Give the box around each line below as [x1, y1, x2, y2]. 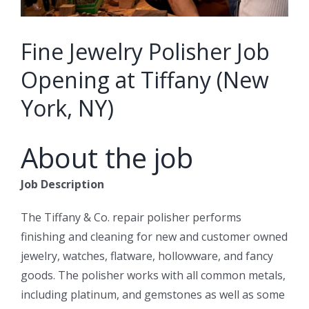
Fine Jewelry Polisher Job [21, 37, 270, 67]
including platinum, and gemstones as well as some [21, 287, 285, 303]
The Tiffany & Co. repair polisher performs [21, 210, 241, 226]
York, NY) [21, 93, 114, 123]
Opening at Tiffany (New [21, 65, 269, 95]
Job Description [21, 177, 104, 192]
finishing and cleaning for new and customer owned [21, 229, 288, 245]
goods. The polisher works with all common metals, [21, 268, 286, 283]
